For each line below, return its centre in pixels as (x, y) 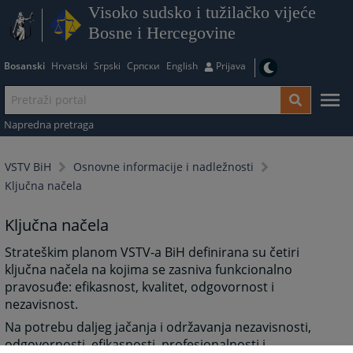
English (182, 65)
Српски (143, 65)
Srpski (107, 65)
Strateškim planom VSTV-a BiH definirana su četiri (152, 253)
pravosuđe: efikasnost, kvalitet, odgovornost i (140, 287)
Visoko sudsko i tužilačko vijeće (202, 13)
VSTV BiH (28, 167)
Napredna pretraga (48, 124)
